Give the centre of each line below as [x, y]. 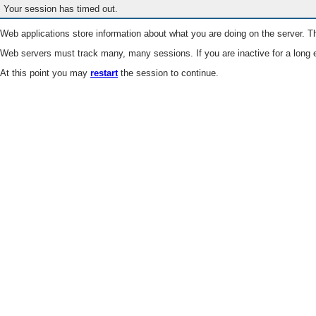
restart [104, 73]
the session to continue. [168, 73]
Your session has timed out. [61, 9]
